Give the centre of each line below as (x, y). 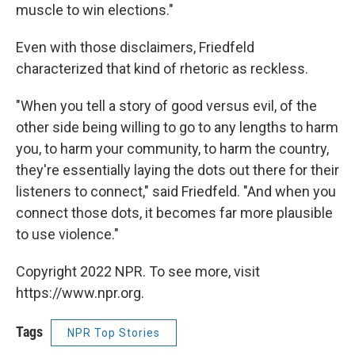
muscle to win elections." (95, 10)
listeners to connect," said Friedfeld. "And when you (176, 192)
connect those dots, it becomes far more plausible (174, 213)
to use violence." (67, 235)
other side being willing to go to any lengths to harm (177, 128)
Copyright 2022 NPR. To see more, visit (138, 272)
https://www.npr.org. (80, 293)
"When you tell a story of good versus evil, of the (166, 106)
